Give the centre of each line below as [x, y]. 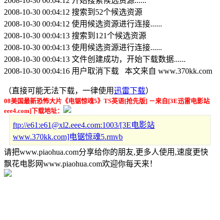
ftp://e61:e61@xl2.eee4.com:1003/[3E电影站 [84, 125]
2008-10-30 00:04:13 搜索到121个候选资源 [75, 35]
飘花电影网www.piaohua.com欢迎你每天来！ [81, 164]
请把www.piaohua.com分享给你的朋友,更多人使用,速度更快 [106, 152]
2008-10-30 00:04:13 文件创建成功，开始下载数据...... [95, 59]
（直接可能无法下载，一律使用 [59, 90]
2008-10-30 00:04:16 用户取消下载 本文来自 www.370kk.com [108, 71]
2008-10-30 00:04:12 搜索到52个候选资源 [73, 12]
